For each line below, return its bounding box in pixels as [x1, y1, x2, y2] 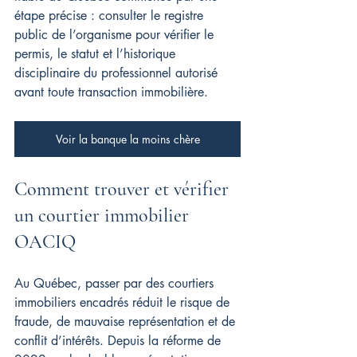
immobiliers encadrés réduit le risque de [14, 294, 233, 311]
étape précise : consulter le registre [14, 7, 207, 24]
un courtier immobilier [14, 204, 194, 227]
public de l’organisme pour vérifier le [14, 26, 218, 43]
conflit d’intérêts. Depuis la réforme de [14, 332, 225, 349]
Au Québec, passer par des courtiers [14, 275, 218, 292]
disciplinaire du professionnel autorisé [14, 65, 222, 81]
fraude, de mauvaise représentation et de [14, 313, 239, 330]
